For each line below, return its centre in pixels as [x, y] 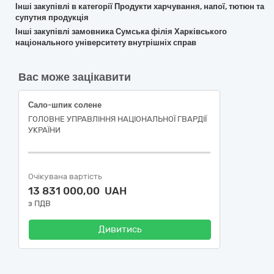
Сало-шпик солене [65, 105]
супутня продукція [52, 17]
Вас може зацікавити [75, 77]
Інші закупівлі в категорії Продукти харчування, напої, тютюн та [140, 6]
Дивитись [120, 229]
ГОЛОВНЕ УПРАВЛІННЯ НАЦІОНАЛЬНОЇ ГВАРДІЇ [117, 119]
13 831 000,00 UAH [77, 191]
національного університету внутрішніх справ [106, 43]
